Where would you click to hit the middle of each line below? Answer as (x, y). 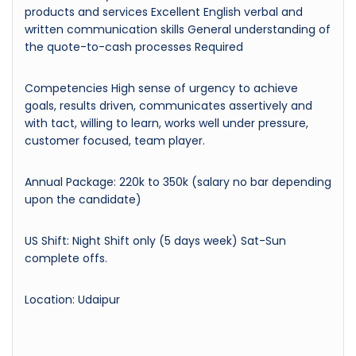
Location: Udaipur (72, 299)
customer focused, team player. (115, 140)
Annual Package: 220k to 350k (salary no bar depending (178, 182)
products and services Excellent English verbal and (164, 12)
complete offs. (66, 258)
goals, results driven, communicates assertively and (168, 105)
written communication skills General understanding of (178, 29)
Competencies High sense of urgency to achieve (161, 88)
